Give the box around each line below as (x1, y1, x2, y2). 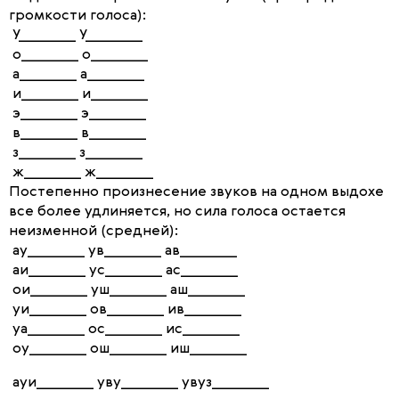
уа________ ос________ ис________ (9, 322, 240, 337)
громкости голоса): (9, 9, 146, 23)
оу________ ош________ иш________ (9, 342, 247, 356)
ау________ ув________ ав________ (9, 244, 237, 258)
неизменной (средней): (9, 224, 178, 239)
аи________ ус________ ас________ (9, 264, 238, 278)
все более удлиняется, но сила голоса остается (9, 205, 346, 219)
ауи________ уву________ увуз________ (9, 376, 269, 390)
